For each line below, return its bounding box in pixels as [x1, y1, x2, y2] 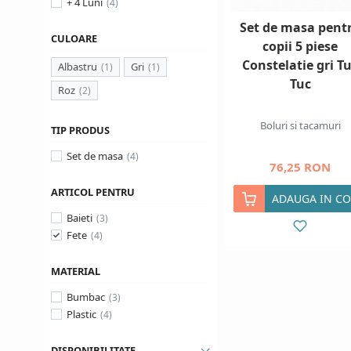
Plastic [67, 307, 96, 321]
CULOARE [51, 31, 97, 45]
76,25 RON [270, 159, 331, 175]
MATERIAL [51, 264, 100, 278]
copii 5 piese [262, 38, 338, 55]
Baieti [67, 211, 92, 225]
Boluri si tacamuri [259, 118, 341, 132]
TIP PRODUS [51, 123, 110, 137]
